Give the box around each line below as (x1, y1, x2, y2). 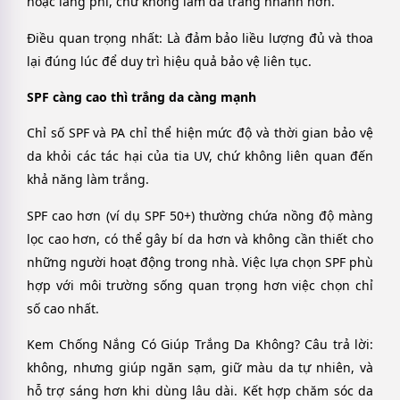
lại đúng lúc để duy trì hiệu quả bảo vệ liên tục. (27, 52, 312, 70)
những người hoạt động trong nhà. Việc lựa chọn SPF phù (27, 253, 373, 271)
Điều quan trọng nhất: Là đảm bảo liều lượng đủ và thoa (27, 29, 373, 46)
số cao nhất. (27, 299, 99, 317)
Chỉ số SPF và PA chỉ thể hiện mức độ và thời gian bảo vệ (27, 124, 373, 142)
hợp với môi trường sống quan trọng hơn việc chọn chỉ (27, 276, 373, 294)
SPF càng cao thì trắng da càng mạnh (27, 88, 256, 106)
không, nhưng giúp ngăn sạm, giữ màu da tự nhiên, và (27, 359, 373, 377)
